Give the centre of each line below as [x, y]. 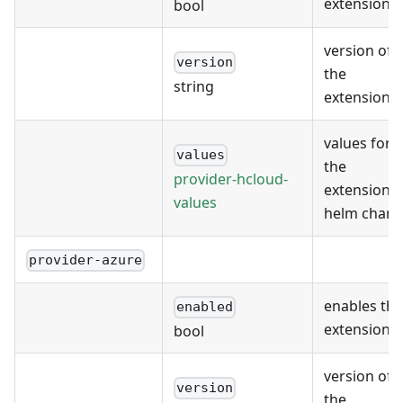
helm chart [361, 214]
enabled [205, 307]
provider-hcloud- [231, 179]
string [194, 86]
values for [358, 143]
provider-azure [86, 260]
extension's [363, 190]
